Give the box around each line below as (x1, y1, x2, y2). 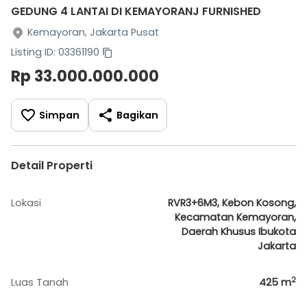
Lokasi (11, 196, 41, 210)
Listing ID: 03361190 (11, 45, 99, 59)
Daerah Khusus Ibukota (182, 225, 296, 238)
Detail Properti (11, 158, 93, 173)
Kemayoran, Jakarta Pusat (27, 25, 159, 39)
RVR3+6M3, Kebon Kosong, (168, 196, 296, 210)
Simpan (39, 108, 79, 122)
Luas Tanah (11, 275, 69, 289)
